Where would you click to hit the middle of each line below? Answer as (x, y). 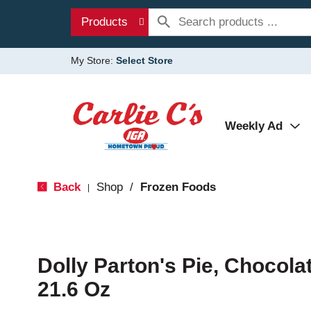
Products (104, 22)
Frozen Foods (178, 187)
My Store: (93, 60)
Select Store (144, 60)
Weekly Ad (254, 126)
